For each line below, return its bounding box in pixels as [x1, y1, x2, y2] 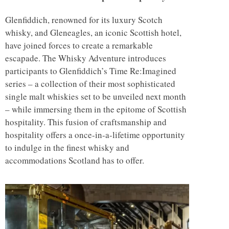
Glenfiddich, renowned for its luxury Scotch [5, 14, 163, 26]
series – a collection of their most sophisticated [5, 78, 175, 90]
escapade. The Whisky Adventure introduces [5, 52, 166, 64]
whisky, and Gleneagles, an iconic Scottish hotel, [5, 27, 181, 39]
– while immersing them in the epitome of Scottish [5, 103, 187, 116]
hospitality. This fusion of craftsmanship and [5, 116, 167, 128]
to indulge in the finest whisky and [5, 142, 129, 154]
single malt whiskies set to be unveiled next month [5, 90, 186, 103]
